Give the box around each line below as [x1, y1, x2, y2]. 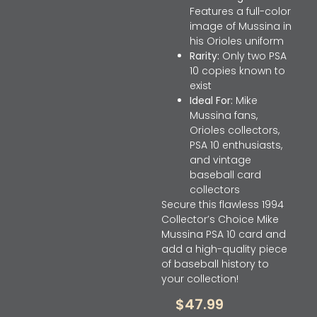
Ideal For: [189, 93, 233, 108]
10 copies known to [189, 63, 285, 78]
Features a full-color [189, 4, 291, 18]
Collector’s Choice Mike [161, 212, 279, 226]
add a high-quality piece [161, 241, 287, 256]
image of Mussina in [189, 18, 292, 33]
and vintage [189, 152, 251, 167]
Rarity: [189, 48, 219, 63]
